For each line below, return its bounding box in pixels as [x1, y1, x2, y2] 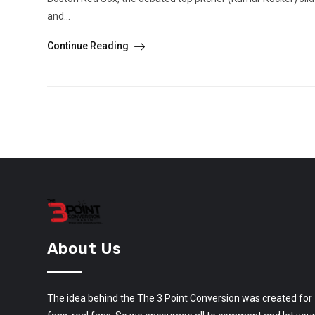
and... [47, 11, 70, 22]
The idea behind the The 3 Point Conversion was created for [47, 292, 312, 304]
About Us [47, 239, 122, 259]
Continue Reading [47, 40, 131, 52]
